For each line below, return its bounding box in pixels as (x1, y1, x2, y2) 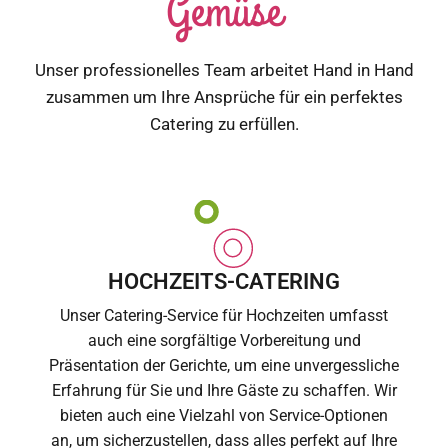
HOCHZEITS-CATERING (108, 268, 340, 295)
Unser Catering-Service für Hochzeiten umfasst (60, 306, 388, 326)
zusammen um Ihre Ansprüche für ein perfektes (45, 86, 403, 107)
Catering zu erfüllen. (149, 113, 299, 134)
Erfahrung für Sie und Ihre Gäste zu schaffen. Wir (51, 381, 397, 401)
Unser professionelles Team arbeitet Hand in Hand (34, 59, 414, 80)
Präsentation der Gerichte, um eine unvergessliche (49, 356, 399, 376)
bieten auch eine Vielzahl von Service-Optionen (60, 406, 388, 426)
